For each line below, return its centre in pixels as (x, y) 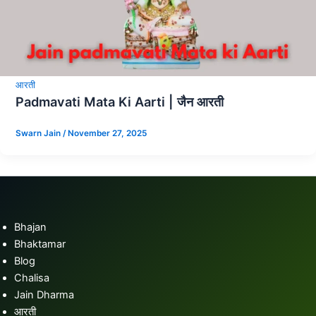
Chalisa (32, 278)
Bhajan (30, 227)
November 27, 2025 (107, 133)
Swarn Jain (39, 133)
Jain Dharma (44, 294)
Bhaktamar (40, 244)
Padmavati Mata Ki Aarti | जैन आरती (119, 102)
